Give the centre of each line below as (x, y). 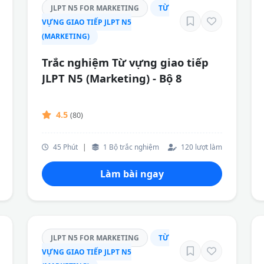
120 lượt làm (201, 146)
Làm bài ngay (132, 174)
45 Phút (65, 146)
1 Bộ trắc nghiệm (130, 146)
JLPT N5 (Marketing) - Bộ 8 (112, 78)
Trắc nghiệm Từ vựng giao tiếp (125, 62)
